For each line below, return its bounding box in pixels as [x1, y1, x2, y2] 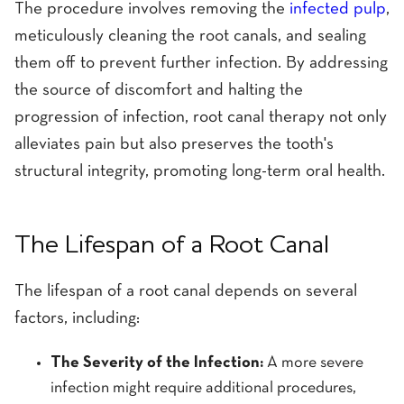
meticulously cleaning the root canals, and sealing [14, 29, 366, 45]
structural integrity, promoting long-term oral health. [14, 164, 385, 180]
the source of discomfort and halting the [14, 83, 303, 99]
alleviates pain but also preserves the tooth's [14, 137, 334, 153]
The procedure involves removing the [14, 2, 289, 18]
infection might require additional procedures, [50, 380, 356, 396]
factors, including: [14, 311, 140, 327]
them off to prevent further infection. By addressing [14, 56, 388, 72]
